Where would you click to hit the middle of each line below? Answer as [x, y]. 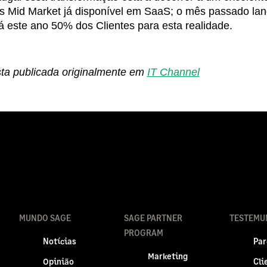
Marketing [168, 256]
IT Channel [173, 72]
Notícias [59, 241]
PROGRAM [144, 233]
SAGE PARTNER [153, 218]
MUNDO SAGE [45, 218]
